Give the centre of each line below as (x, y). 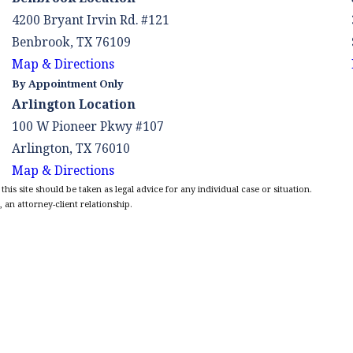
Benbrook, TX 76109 (71, 41)
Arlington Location (73, 104)
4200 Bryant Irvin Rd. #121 (90, 19)
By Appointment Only (67, 83)
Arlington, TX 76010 (71, 148)
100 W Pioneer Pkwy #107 (87, 126)
